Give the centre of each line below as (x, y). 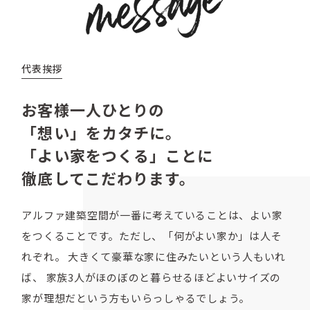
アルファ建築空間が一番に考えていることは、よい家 (152, 215)
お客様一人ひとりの (93, 109)
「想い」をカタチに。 (102, 132)
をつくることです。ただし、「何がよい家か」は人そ (152, 235)
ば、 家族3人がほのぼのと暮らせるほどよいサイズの (152, 277)
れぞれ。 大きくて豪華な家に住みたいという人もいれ (154, 256)
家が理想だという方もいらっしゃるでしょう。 (136, 298)
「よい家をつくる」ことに (118, 155)
